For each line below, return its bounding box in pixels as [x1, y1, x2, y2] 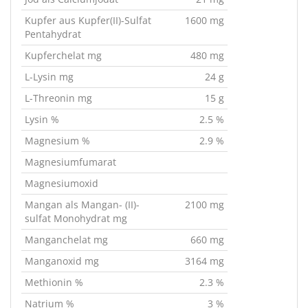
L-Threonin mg [25, 91, 92, 104]
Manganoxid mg [25, 254, 99, 267]
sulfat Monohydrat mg [25, 212, 127, 225]
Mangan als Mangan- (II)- [25, 198, 140, 211]
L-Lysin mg [25, 70, 74, 83]
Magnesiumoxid [25, 177, 98, 190]
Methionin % [25, 276, 83, 289]
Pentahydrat [25, 27, 81, 41]
